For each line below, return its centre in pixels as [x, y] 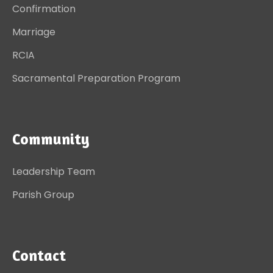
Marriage [34, 32]
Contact [39, 255]
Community [51, 139]
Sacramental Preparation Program [96, 79]
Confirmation [44, 9]
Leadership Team [54, 172]
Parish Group [43, 195]
